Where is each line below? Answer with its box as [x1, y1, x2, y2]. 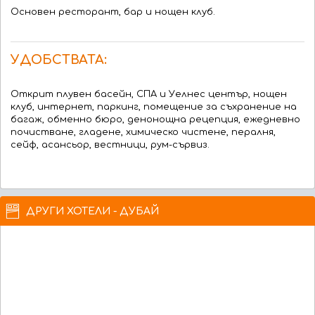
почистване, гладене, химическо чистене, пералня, [11, 127, 276, 137]
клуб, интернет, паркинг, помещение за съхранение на [11, 102, 297, 112]
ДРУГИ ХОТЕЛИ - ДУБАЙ [26, 206, 159, 217]
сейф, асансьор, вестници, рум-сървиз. [11, 140, 210, 150]
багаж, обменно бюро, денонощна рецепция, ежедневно [11, 115, 300, 124]
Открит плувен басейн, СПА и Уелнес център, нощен [11, 89, 287, 99]
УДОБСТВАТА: [11, 53, 107, 67]
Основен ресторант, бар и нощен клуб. [11, 7, 215, 17]
